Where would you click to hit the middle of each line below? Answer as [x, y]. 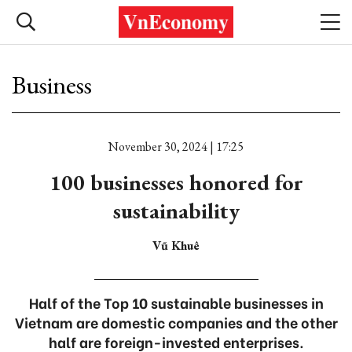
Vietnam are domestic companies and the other [176, 322]
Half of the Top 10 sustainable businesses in [176, 302]
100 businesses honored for [176, 182]
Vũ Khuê [176, 246]
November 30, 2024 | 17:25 [176, 147]
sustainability [176, 211]
